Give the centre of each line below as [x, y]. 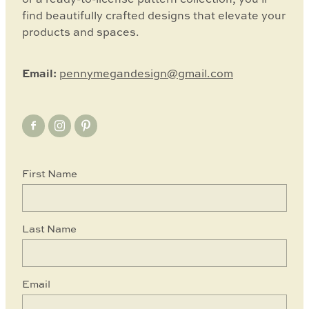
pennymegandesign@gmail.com [146, 73]
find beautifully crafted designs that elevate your [154, 15]
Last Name [49, 228]
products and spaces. [81, 31]
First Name [50, 173]
